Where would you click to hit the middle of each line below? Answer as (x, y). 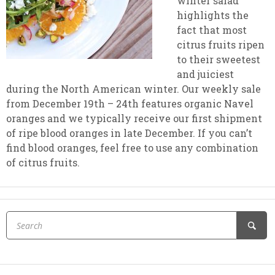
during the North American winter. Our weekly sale (134, 89)
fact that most (212, 30)
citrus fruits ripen (221, 45)
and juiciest (205, 74)
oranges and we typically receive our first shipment (134, 118)
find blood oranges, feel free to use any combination (132, 148)
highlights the (213, 15)
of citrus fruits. (44, 162)
